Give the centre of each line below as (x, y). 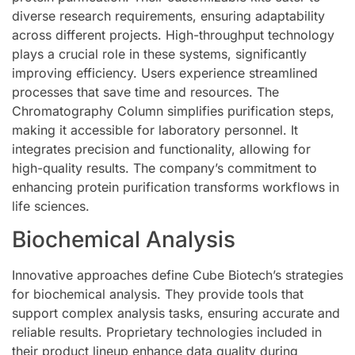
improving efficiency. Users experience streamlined (165, 73)
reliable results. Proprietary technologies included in (167, 332)
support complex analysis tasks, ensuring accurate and (176, 313)
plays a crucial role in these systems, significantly (159, 53)
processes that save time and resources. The (145, 92)
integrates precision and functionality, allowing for (161, 149)
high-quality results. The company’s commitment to (164, 168)
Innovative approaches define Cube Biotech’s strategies (177, 275)
